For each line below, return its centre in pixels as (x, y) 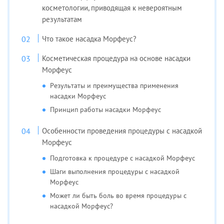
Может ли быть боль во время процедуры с (118, 195)
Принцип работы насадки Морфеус (106, 109)
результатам (62, 19)
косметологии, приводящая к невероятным (112, 7)
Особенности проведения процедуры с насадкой (122, 130)
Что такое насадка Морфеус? (89, 38)
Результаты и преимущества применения (114, 85)
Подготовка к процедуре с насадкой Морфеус (123, 158)
